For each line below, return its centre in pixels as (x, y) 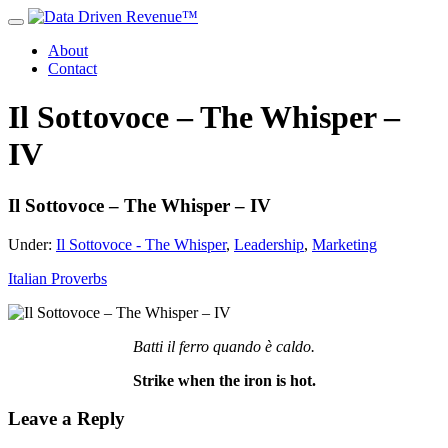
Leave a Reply (66, 419)
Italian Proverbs (57, 278)
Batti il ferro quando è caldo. (224, 346)
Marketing (344, 244)
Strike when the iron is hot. (224, 380)
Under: (32, 244)
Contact (72, 68)
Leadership (269, 244)
